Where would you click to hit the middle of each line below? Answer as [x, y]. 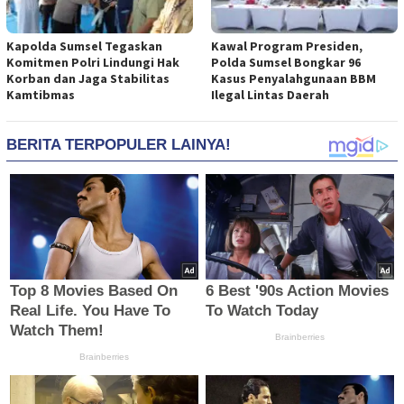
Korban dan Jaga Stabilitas [88, 78]
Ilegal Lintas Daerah [270, 94]
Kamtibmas [41, 94]
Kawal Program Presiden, [287, 46]
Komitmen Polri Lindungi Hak [93, 62]
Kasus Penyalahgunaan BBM [294, 78]
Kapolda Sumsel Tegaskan [84, 46]
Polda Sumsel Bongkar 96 [286, 62]
